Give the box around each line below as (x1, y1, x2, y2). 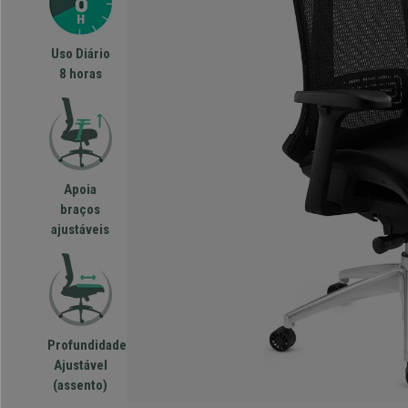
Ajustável (53, 357, 107, 373)
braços (60, 201, 101, 218)
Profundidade (47, 337, 127, 353)
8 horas (58, 66, 102, 82)
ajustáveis (51, 221, 110, 238)
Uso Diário (50, 46, 110, 62)
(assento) (53, 377, 108, 393)
